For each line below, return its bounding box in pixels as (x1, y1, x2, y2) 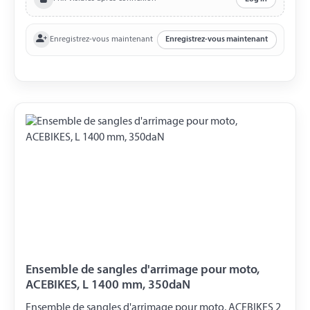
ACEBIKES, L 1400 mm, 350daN (26, 279, 190, 292)
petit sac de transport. (26, 22, 124, 34)
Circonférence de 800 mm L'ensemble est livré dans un (26, 6, 272, 18)
